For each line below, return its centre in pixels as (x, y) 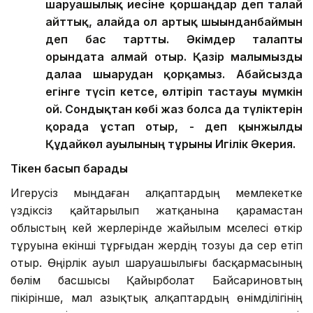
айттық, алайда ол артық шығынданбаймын (174, 22)
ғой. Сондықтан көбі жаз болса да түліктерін (174, 109)
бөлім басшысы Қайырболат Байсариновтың (156, 281)
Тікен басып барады (69, 169)
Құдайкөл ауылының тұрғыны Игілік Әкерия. (170, 144)
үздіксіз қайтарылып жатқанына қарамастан (156, 211)
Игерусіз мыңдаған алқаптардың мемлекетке (156, 193)
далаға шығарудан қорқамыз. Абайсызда (174, 74)
